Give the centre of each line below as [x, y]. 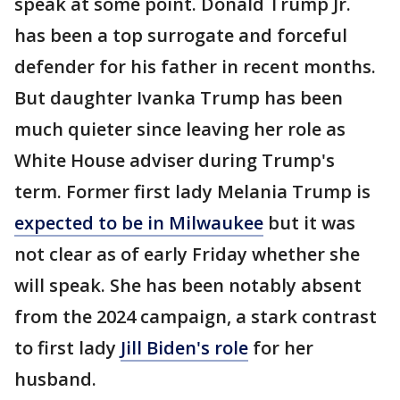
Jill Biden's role [184, 347]
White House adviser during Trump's [175, 160]
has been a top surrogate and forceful [181, 35]
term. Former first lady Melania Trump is [192, 191]
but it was [309, 222]
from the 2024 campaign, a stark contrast [196, 316]
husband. [55, 379]
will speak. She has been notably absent [188, 285]
